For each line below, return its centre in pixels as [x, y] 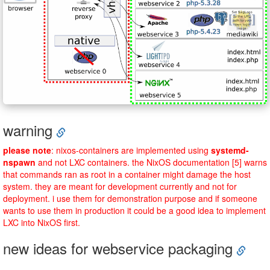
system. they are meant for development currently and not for [120, 187]
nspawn [19, 162]
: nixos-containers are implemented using [131, 150]
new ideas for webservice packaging [118, 248]
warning [28, 130]
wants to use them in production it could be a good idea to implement [134, 211]
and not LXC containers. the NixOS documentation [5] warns [151, 162]
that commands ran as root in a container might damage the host [127, 174]
